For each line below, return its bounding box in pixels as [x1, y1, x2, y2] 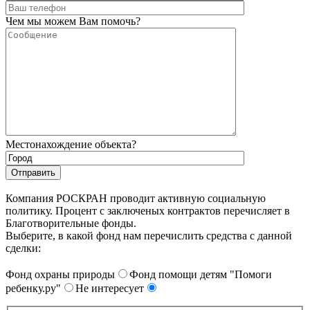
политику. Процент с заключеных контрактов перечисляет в [6, 205, 290, 217]
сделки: [6, 242, 41, 255]
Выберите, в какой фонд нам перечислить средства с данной [6, 230, 292, 242]
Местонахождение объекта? [6, 138, 136, 151]
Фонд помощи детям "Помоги [129, 268, 272, 281]
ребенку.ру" [6, 282, 61, 295]
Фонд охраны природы [6, 268, 115, 281]
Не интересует [75, 282, 144, 295]
